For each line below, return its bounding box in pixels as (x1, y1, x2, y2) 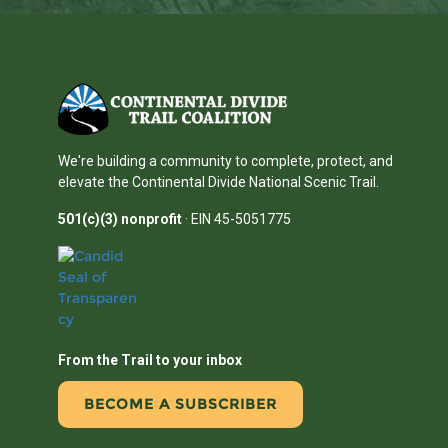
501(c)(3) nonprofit (58, 211, 182, 227)
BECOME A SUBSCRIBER (84, 395, 277, 413)
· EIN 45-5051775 (182, 211, 291, 227)
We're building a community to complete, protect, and (58, 153, 393, 169)
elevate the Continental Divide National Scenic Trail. (58, 174, 379, 190)
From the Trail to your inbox (58, 352, 242, 368)
